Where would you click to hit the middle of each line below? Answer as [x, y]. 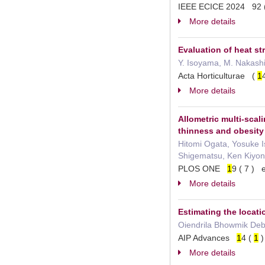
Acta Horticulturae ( [218, 76]
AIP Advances [207, 238]
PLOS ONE [203, 169]
